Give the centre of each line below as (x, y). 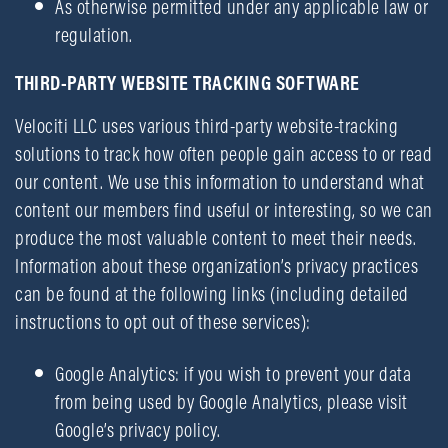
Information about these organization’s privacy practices (216, 265)
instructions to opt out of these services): (163, 321)
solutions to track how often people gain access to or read (223, 153)
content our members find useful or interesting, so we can (224, 209)
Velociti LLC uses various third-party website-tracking (206, 125)
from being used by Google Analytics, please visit (231, 401)
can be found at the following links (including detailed (212, 293)
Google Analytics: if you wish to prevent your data (233, 373)
